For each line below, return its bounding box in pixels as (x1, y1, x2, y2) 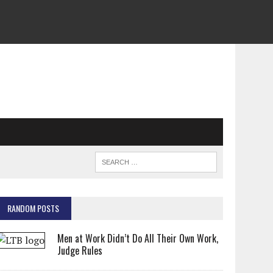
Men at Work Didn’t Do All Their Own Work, (57, 231, 219, 246)
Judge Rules (57, 243, 103, 258)
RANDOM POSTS (7, 202, 60, 214)
